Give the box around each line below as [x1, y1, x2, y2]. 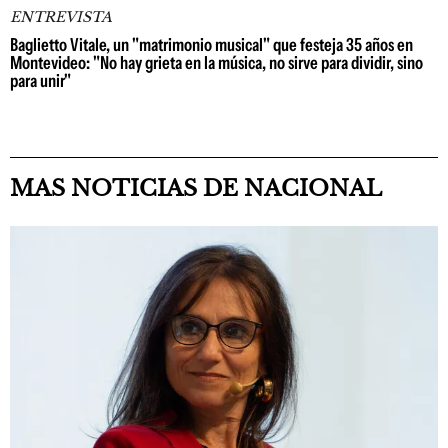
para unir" [10, 70, 71, 92]
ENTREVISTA [10, 8, 112, 26]
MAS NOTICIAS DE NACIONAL [10, 175, 382, 202]
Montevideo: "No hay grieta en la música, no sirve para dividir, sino [10, 52, 423, 74]
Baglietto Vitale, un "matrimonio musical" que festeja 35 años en [10, 34, 413, 56]
